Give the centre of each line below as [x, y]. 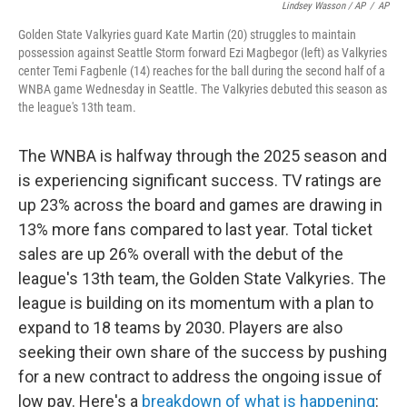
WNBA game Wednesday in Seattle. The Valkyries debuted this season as [203, 89]
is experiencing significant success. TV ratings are [200, 180]
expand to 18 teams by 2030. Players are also [180, 328]
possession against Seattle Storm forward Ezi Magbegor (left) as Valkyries [203, 53]
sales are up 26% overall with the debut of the [181, 254]
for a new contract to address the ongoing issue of [200, 377]
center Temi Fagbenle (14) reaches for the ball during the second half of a [202, 71]
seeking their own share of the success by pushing [203, 352]
